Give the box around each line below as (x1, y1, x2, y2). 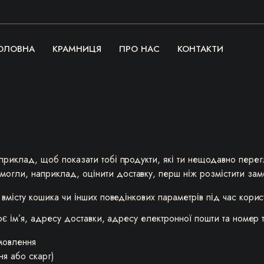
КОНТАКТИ (177, 42, 223, 55)
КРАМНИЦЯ (52, 42, 102, 55)
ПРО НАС (119, 42, 160, 55)
